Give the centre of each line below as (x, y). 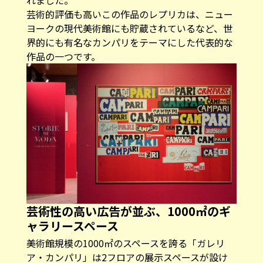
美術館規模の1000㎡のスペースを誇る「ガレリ (125, 243)
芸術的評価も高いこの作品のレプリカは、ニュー (129, 14)
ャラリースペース (72, 225)
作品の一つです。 (63, 56)
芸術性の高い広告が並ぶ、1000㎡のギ (128, 211)
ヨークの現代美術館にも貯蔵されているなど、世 (129, 28)
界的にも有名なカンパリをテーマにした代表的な (129, 42)
